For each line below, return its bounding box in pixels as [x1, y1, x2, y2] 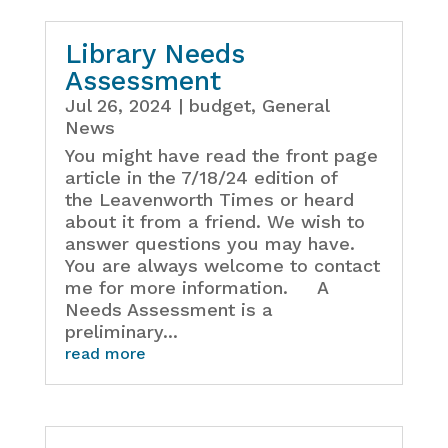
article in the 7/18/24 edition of [64, 167, 337, 189]
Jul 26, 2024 [64, 95, 172, 117]
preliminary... [64, 321, 178, 343]
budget [188, 95, 251, 117]
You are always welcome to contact [64, 255, 380, 277]
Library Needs [64, 38, 245, 71]
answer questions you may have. [64, 233, 355, 255]
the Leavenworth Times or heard [64, 189, 354, 211]
